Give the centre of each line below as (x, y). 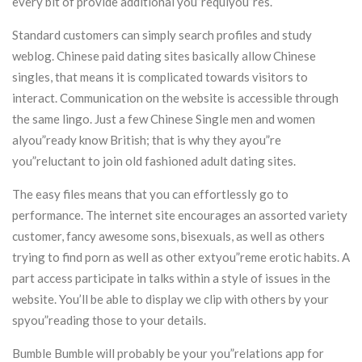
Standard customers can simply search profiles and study (162, 35)
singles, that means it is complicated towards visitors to (160, 77)
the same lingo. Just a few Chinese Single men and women (164, 119)
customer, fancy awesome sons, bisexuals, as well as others (168, 236)
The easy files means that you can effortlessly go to (150, 194)
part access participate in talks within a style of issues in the (171, 278)
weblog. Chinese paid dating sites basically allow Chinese (164, 56)
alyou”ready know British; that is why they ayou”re (147, 140)
